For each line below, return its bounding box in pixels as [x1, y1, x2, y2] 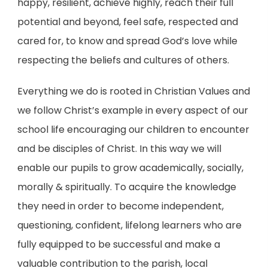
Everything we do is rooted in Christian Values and [17, 84, 250, 98]
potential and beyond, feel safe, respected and [17, 15, 238, 29]
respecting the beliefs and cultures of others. [17, 53, 229, 67]
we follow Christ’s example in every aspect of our [17, 103, 248, 117]
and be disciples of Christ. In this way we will [17, 142, 221, 156]
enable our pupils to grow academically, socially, [17, 161, 243, 175]
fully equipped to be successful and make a [17, 237, 220, 251]
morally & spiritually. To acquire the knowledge [17, 180, 236, 194]
